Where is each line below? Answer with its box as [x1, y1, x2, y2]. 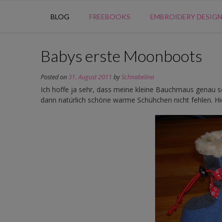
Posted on [41, 72, 68, 81]
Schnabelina [121, 72, 154, 81]
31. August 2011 [68, 72, 112, 81]
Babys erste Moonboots [41, 46, 202, 65]
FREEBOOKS [89, 12, 130, 21]
